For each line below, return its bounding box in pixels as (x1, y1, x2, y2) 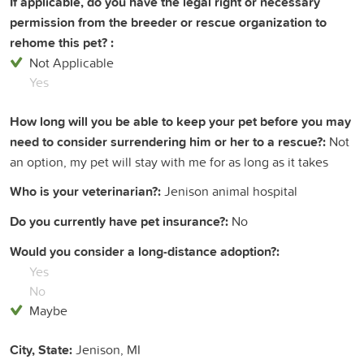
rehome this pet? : (10, 32, 114, 52)
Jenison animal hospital (161, 181, 297, 200)
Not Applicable (29, 53, 114, 71)
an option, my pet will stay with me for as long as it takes (10, 152, 328, 171)
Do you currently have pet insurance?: (10, 211, 228, 231)
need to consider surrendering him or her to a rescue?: (10, 132, 326, 151)
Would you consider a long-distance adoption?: (10, 241, 279, 261)
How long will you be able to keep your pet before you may (10, 111, 351, 131)
